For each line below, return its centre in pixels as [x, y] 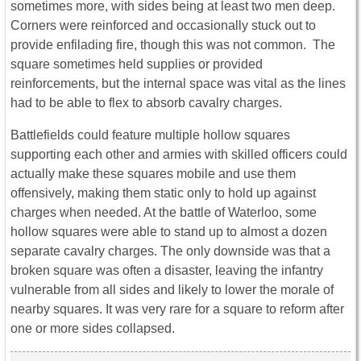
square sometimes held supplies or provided [137, 64]
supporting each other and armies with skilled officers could [179, 155]
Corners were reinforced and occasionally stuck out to [163, 26]
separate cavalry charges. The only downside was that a [170, 251]
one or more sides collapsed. [93, 329]
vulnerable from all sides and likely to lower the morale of [172, 290]
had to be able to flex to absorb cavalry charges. [146, 103]
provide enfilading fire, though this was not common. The [173, 45]
